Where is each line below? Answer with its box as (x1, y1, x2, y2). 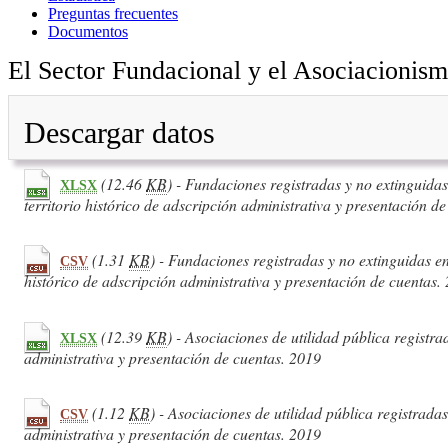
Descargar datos (24, 115, 215, 149)
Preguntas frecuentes (48, 4, 178, 22)
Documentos (48, 22, 128, 40)
